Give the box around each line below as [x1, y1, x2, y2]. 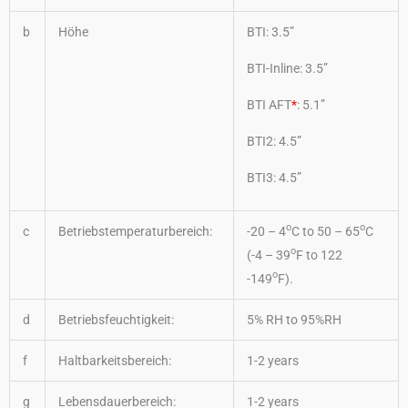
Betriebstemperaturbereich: [58, 223, 212, 239]
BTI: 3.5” [247, 24, 294, 39]
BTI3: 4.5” [247, 169, 301, 185]
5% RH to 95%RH [247, 311, 342, 327]
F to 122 [296, 247, 342, 262]
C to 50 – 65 [291, 223, 360, 239]
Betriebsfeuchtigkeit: [58, 311, 174, 327]
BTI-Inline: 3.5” [247, 60, 328, 76]
